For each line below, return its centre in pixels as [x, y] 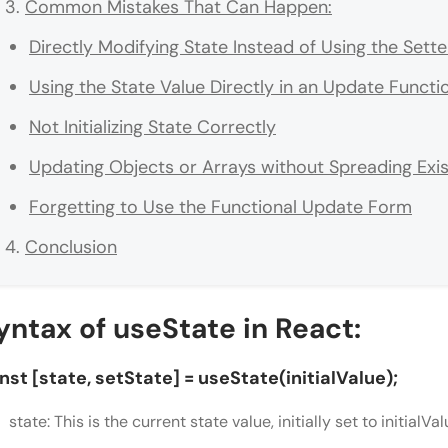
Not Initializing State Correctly [152, 127]
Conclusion [71, 247]
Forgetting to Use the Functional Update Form [220, 207]
